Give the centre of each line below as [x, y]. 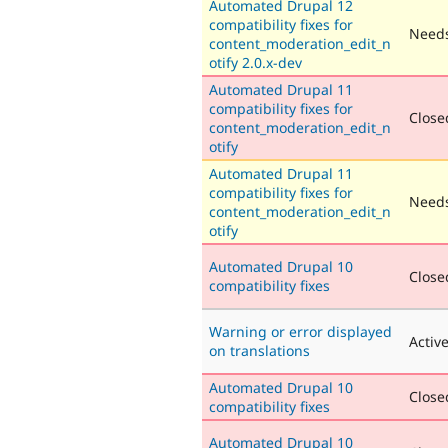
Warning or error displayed [300, 331]
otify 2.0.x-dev [255, 62]
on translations [259, 350]
